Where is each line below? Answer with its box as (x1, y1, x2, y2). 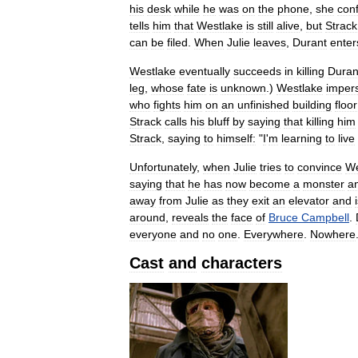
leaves (253, 36, 286, 49)
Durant (292, 36, 327, 49)
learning (281, 132, 322, 145)
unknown (221, 82, 266, 94)
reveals (172, 211, 209, 224)
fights (153, 98, 181, 111)
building (292, 98, 332, 111)
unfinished (237, 98, 289, 111)
